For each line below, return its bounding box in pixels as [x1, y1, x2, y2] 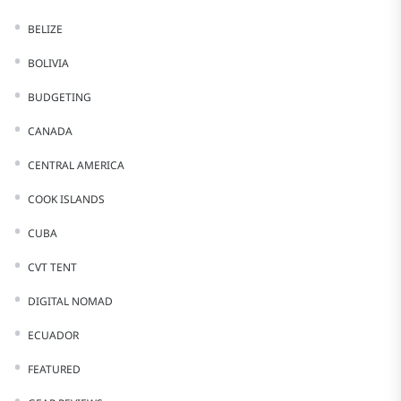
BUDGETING [28, 90, 91, 105]
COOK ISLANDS [28, 192, 105, 207]
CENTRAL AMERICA [28, 158, 124, 173]
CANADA [28, 124, 73, 139]
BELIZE [28, 21, 63, 37]
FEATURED [28, 362, 81, 377]
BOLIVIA [28, 55, 69, 71]
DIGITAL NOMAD [28, 294, 113, 309]
